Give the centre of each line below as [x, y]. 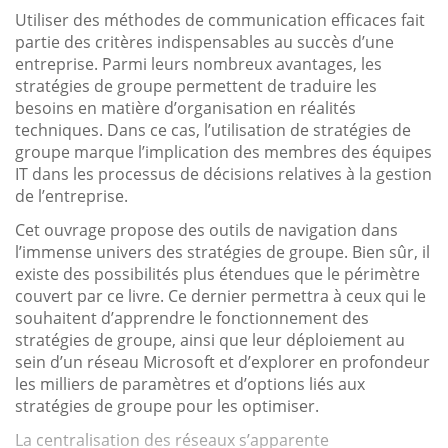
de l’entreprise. [71, 195]
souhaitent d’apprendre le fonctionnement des [192, 317]
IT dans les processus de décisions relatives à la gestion [223, 173]
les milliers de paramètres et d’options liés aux [190, 383]
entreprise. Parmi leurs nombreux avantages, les [198, 63]
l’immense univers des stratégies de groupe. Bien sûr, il [222, 251]
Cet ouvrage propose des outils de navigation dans [206, 229]
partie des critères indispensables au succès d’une [204, 41]
